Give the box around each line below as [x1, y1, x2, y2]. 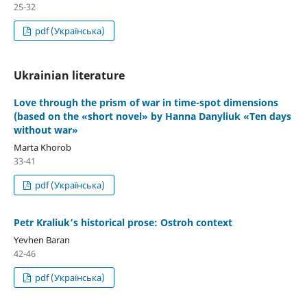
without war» [13, 123, 78, 136]
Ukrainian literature [13, 67, 125, 83]
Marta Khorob [13, 140, 71, 153]
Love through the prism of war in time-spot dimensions [13, 95, 278, 109]
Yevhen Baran [13, 233, 70, 246]
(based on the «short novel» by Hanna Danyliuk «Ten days [13, 109, 291, 123]
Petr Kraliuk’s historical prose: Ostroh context [13, 215, 232, 229]
